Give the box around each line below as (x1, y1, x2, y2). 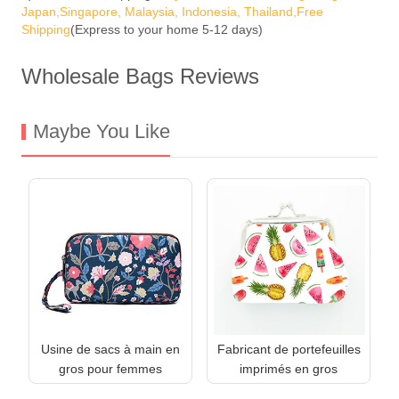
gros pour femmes (59, 361, 162, 376)
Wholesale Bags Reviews (21, 63, 259, 88)
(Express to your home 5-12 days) (70, 21, 263, 37)
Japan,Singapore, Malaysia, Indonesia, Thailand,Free (21, 4, 323, 19)
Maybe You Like (33, 119, 170, 142)
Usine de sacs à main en (41, 341, 180, 356)
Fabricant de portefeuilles (216, 341, 361, 356)
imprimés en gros (240, 361, 338, 376)
